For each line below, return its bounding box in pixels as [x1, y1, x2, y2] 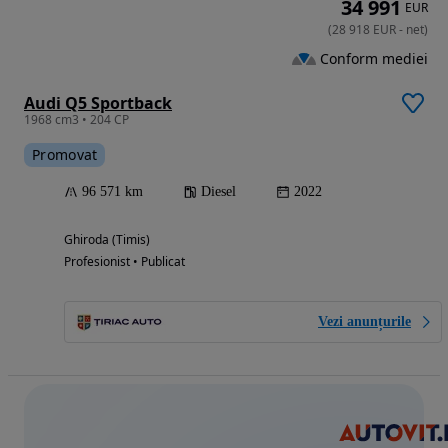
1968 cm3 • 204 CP [24, 111, 129, 129]
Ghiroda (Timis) [64, 231, 150, 249]
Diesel [201, 184, 236, 200]
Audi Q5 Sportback [24, 92, 172, 115]
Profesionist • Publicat [64, 253, 185, 271]
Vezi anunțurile [318, 314, 411, 330]
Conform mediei [320, 48, 428, 68]
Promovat [32, 145, 98, 165]
